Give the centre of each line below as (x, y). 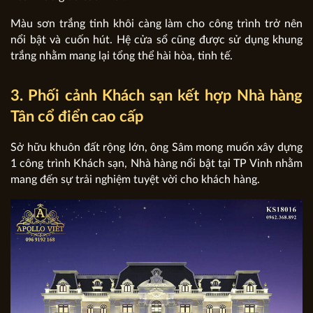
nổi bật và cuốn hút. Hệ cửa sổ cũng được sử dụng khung (156, 39)
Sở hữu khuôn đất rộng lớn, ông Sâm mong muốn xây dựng (156, 147)
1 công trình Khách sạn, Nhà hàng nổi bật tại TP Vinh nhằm (156, 163)
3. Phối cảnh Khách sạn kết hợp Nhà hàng (156, 95)
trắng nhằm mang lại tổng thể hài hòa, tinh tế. (122, 56)
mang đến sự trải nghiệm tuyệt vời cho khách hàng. (135, 179)
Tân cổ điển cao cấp (77, 116)
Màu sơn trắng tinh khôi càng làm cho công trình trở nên (156, 23)
